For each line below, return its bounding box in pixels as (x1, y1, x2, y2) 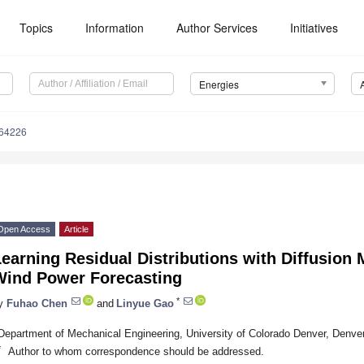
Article (64, 224, 89, 235)
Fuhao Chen (6, 297, 67, 310)
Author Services (176, 19, 258, 36)
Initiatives (290, 19, 339, 36)
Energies (198, 77, 239, 92)
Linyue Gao (116, 297, 174, 310)
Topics (19, 19, 54, 36)
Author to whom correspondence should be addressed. (7, 344, 264, 357)
